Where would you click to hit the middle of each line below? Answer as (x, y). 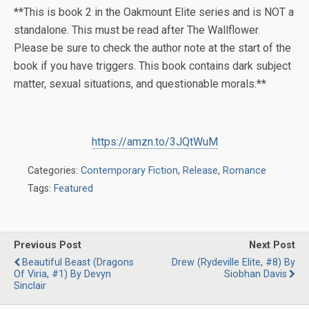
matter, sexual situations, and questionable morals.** (140, 84)
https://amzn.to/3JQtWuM (154, 142)
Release (200, 171)
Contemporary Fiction (129, 171)
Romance (245, 171)
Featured (73, 189)
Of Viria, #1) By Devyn (62, 274)
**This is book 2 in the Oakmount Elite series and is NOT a (154, 12)
